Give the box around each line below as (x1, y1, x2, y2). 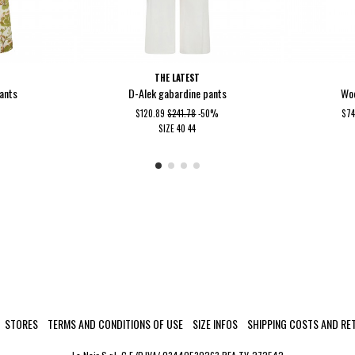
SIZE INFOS (193, 315, 238, 333)
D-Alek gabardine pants (128, 85, 227, 102)
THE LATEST (155, 71, 200, 84)
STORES (5, 315, 38, 333)
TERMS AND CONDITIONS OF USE (48, 315, 183, 333)
